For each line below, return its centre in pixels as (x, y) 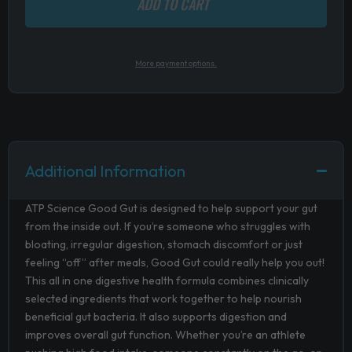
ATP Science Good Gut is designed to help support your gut (171, 208)
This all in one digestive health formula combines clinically (167, 280)
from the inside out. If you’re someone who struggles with (168, 226)
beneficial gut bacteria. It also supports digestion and (156, 316)
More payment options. (176, 63)
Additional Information (105, 170)
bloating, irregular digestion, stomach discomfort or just (164, 244)
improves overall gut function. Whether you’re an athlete (165, 334)
